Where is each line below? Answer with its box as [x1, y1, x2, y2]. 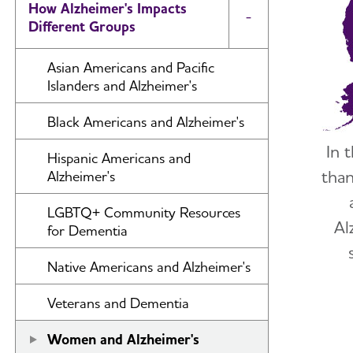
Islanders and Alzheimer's [47, 77, 197, 94]
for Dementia [47, 222, 128, 239]
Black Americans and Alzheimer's [47, 113, 244, 130]
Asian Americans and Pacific [47, 59, 214, 76]
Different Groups [28, 18, 136, 35]
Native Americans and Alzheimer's [47, 258, 251, 275]
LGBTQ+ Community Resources [47, 204, 240, 221]
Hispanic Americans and [47, 150, 191, 166]
